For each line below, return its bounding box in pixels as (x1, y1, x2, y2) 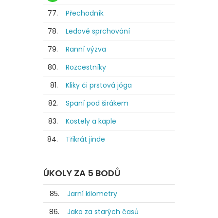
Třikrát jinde (66, 134, 105, 145)
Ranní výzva (66, 44, 106, 54)
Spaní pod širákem (66, 98, 128, 109)
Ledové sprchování (66, 26, 130, 36)
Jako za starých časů (67, 207, 139, 217)
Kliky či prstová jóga (66, 80, 132, 91)
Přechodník (66, 8, 104, 18)
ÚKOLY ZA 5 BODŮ (43, 167, 121, 180)
